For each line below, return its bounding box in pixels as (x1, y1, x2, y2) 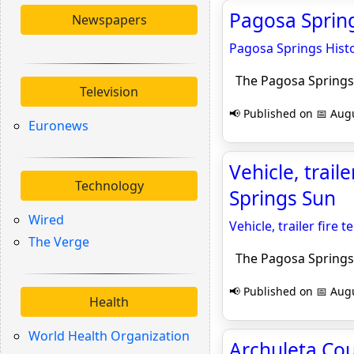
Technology (74, 177, 144, 194)
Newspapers (71, 11, 147, 28)
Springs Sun (229, 185, 336, 211)
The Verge (28, 233, 89, 250)
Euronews (28, 117, 88, 134)
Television (80, 83, 138, 100)
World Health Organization (28, 327, 190, 345)
